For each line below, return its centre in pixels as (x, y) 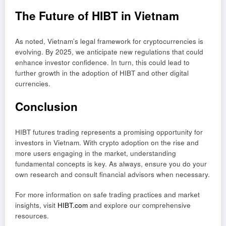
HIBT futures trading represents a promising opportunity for (109, 132)
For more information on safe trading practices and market (107, 194)
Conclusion (46, 107)
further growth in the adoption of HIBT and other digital (102, 73)
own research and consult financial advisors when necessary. (112, 174)
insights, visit (36, 205)
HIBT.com (73, 205)
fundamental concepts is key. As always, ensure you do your (111, 163)
